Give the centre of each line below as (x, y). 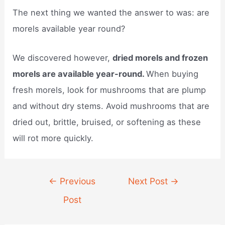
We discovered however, (63, 58)
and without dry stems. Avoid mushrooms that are (111, 106)
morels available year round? (69, 28)
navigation (52, 195)
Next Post (149, 181)
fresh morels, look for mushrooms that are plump (109, 90)
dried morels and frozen (160, 58)
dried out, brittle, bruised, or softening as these (107, 122)
